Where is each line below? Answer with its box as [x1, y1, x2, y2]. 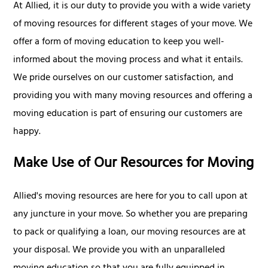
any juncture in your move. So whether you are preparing [13, 206, 248, 224]
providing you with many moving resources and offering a [13, 87, 253, 106]
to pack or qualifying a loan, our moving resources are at [13, 224, 246, 242]
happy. [13, 123, 41, 142]
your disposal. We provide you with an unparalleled [13, 242, 226, 260]
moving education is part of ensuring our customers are [13, 105, 243, 124]
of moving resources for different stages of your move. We [13, 16, 253, 34]
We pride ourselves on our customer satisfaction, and [13, 69, 234, 88]
